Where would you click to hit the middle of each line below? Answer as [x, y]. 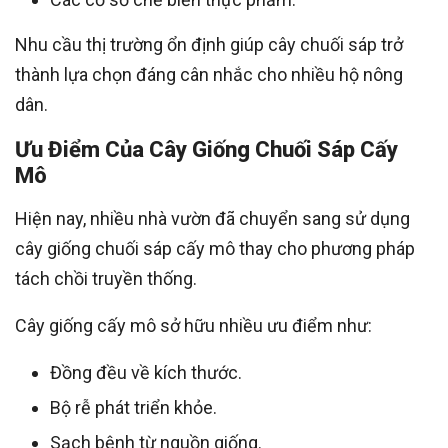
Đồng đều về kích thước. [146, 373]
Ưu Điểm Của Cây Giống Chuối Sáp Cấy [206, 150]
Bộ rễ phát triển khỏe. [133, 408]
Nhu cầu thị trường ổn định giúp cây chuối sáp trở [209, 45]
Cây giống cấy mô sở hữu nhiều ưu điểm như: [193, 326]
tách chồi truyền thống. [106, 279]
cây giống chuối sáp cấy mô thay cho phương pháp [215, 249]
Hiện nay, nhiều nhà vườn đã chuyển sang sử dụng [212, 219]
